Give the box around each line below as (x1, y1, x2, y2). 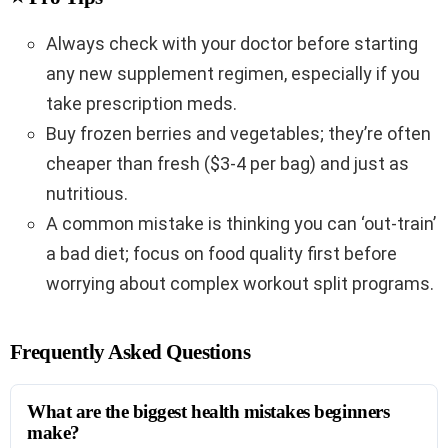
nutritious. (46, 182, 128, 204)
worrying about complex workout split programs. (46, 272, 434, 294)
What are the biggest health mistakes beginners (27, 400, 390, 422)
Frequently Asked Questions (10, 339, 251, 364)
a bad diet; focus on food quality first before (46, 242, 397, 264)
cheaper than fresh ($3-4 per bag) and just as (46, 152, 409, 174)
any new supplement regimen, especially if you (46, 62, 420, 84)
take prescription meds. (46, 92, 237, 114)
